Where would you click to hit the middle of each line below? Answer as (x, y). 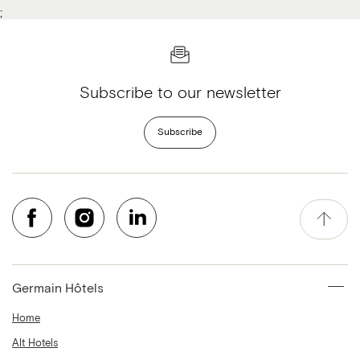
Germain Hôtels (58, 288)
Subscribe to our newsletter (180, 93)
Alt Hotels (35, 344)
